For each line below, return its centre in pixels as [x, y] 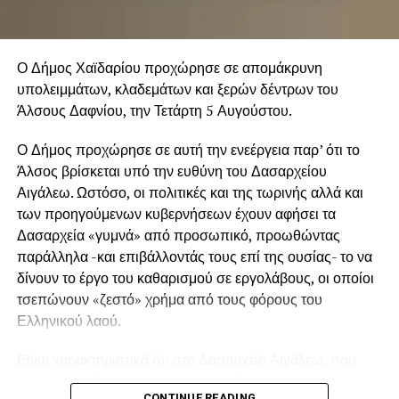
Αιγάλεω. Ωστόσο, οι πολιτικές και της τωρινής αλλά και [190, 192]
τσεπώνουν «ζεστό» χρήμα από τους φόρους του [169, 299]
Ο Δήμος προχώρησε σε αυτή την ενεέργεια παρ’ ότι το [188, 149]
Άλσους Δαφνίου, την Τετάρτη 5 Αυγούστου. [154, 110]
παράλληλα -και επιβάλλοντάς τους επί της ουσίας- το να [194, 256]
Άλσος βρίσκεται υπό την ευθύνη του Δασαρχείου [171, 171]
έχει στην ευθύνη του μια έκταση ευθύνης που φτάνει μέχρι [199, 381]
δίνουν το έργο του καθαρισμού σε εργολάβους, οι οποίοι [195, 277]
